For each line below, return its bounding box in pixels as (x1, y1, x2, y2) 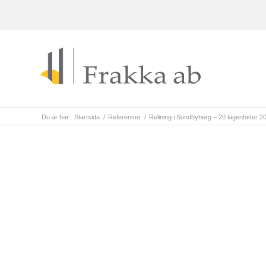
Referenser (108, 113, 141, 121)
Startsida (74, 113, 100, 121)
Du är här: (42, 113, 71, 121)
